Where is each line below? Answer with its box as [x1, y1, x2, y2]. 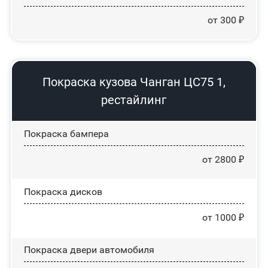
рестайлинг [101, 93, 167, 107]
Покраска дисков [23, 186, 102, 197]
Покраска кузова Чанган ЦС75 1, [42, 75, 226, 89]
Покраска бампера [23, 128, 109, 139]
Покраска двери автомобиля [23, 244, 154, 255]
